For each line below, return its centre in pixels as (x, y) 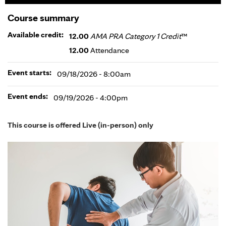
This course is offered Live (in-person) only (80, 125)
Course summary (43, 18)
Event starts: (30, 72)
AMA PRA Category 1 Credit (136, 36)
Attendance (110, 50)
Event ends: (29, 96)
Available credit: (36, 35)
